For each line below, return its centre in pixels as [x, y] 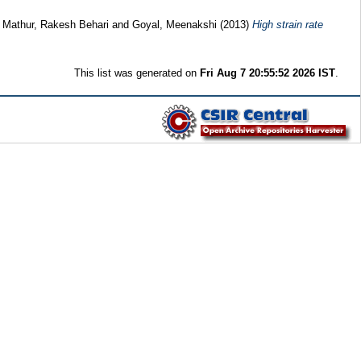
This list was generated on [137, 73]
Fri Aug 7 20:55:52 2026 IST [268, 73]
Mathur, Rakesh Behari [55, 24]
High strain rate [287, 24]
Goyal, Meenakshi [174, 24]
